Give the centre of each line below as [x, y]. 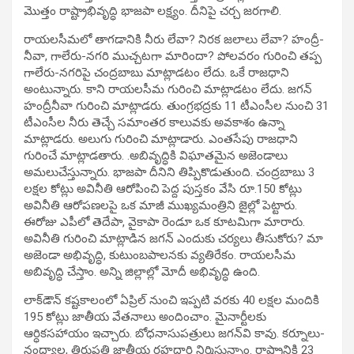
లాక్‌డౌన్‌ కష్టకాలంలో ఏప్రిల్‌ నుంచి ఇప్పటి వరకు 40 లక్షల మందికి [171, 300]
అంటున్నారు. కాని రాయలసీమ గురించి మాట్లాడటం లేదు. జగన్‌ [168, 89]
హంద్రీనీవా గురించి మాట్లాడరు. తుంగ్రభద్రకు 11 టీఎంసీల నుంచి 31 [176, 105]
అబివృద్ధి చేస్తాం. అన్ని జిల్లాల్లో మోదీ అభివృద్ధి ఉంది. [142, 271]
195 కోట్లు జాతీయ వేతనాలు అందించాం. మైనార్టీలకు [145, 316]
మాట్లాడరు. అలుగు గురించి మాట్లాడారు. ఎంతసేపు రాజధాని [161, 139]
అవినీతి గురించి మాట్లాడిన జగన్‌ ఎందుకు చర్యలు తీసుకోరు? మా [173, 238]
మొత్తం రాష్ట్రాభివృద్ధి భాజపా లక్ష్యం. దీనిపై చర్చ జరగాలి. [153, 11]
